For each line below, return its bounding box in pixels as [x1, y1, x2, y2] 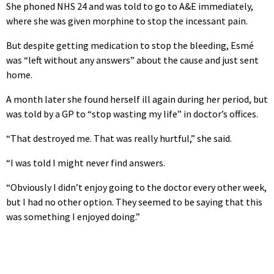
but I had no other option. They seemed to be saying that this [6, 195, 262, 208]
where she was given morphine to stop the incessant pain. [6, 14, 248, 27]
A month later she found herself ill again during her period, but [6, 92, 268, 105]
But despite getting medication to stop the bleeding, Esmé [6, 39, 254, 51]
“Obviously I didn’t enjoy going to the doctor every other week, [6, 180, 267, 193]
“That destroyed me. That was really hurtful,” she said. [6, 131, 232, 144]
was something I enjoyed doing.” [6, 210, 140, 223]
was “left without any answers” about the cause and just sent [6, 53, 259, 66]
